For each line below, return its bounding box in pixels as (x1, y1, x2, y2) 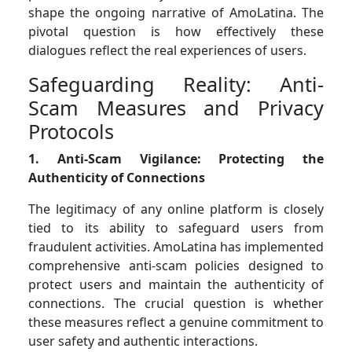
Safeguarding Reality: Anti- (28, 70, 324, 97)
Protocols (28, 117, 114, 145)
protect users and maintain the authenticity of (28, 275, 324, 293)
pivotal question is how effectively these (28, 22, 324, 40)
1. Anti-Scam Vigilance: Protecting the (28, 149, 324, 167)
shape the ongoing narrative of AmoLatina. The (28, 3, 324, 21)
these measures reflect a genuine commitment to (28, 313, 324, 331)
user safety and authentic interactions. (28, 332, 258, 350)
